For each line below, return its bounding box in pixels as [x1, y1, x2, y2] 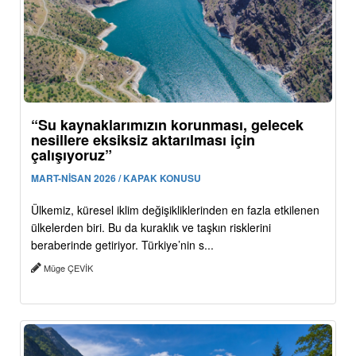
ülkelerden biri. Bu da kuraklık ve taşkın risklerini [31, 219, 271, 235]
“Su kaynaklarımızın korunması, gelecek [31, 114, 304, 135]
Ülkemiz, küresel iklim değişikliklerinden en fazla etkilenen [31, 201, 319, 218]
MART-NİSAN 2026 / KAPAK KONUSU [31, 170, 201, 185]
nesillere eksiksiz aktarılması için [31, 129, 255, 150]
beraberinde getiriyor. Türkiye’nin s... [31, 236, 214, 253]
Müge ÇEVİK [41, 261, 95, 274]
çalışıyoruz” [31, 144, 112, 165]
